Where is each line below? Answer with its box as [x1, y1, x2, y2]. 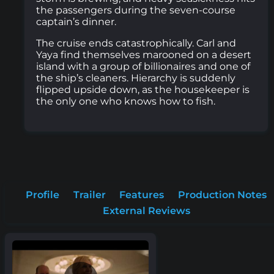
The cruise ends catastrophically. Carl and [36, 37, 237, 50]
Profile [26, 189, 60, 201]
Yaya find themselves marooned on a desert [36, 49, 252, 61]
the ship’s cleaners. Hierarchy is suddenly [36, 72, 236, 84]
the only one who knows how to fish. [36, 95, 216, 108]
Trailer [73, 189, 106, 201]
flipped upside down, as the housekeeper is [36, 84, 250, 96]
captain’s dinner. [36, 16, 117, 28]
